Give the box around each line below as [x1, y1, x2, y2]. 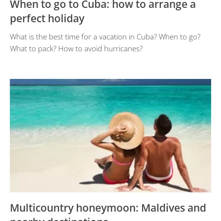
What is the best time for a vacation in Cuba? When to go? [10, 32, 200, 41]
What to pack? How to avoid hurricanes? [10, 43, 143, 53]
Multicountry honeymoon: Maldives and [10, 200, 206, 215]
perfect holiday [10, 11, 84, 25]
